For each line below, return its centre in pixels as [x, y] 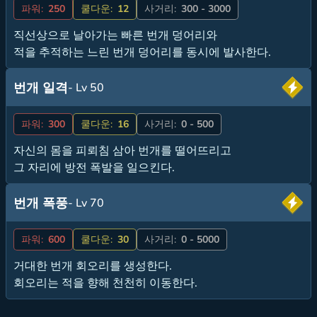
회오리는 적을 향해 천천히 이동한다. [105, 283]
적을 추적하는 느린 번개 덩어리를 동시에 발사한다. [142, 52]
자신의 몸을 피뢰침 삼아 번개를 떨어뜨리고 [122, 150]
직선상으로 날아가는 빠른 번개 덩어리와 [115, 35]
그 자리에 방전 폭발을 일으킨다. [94, 167]
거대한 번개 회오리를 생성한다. [93, 266]
